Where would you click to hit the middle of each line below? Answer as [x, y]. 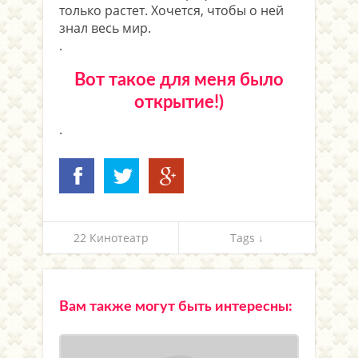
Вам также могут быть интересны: [176, 306]
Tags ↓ [247, 237]
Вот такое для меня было [179, 80]
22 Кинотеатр [111, 237]
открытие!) [179, 102]
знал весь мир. [105, 28]
